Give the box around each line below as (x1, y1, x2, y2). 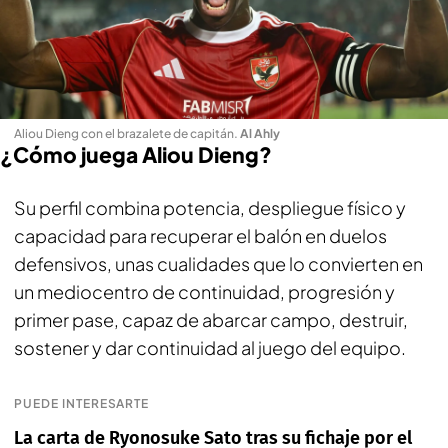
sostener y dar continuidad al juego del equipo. (14, 335, 406, 359)
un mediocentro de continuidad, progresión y (14, 279, 395, 303)
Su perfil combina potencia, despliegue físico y (14, 195, 406, 219)
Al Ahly (240, 125, 280, 141)
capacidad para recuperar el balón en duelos (14, 223, 387, 247)
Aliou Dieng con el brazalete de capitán (14, 125, 234, 141)
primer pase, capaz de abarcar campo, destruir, (14, 307, 408, 331)
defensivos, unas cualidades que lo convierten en (14, 251, 423, 275)
